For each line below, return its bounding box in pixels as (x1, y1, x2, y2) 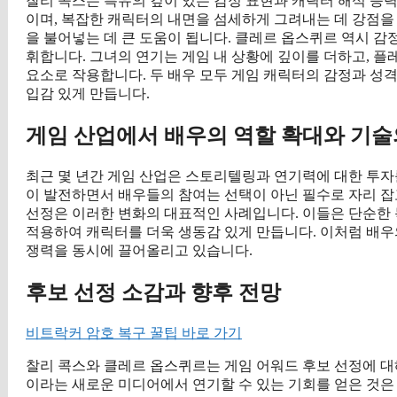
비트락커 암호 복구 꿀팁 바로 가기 (26, 324, 242, 340)
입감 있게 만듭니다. (26, 86, 150, 102)
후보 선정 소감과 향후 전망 (26, 281, 281, 305)
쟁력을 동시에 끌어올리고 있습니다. (26, 243, 253, 259)
